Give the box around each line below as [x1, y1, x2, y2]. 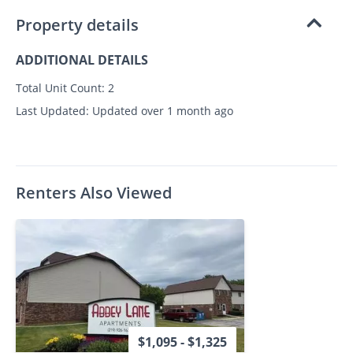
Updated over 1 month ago [89, 103, 233, 119]
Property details [16, 14, 139, 36]
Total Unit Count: [16, 80, 105, 96]
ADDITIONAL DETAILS [16, 51, 148, 69]
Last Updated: [16, 103, 89, 119]
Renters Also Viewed [16, 182, 172, 204]
